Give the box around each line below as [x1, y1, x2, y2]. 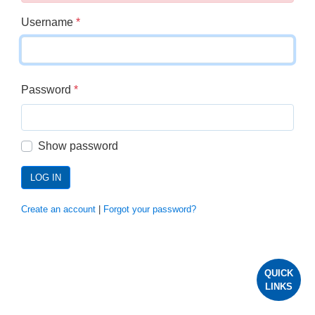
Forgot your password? [103, 204, 196, 215]
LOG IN [30, 172, 61, 184]
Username [21, 16, 76, 29]
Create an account [21, 204, 96, 215]
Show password [38, 140, 118, 153]
